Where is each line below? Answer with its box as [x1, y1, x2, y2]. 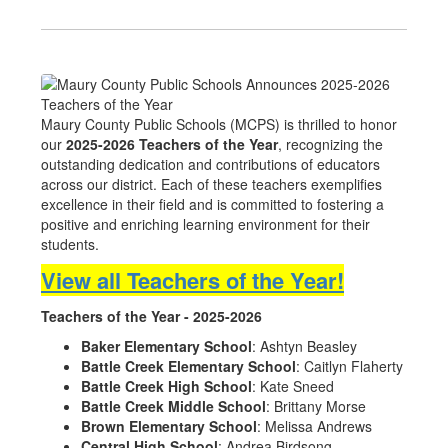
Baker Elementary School [81, 336, 252, 356]
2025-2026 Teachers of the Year [66, 134, 278, 154]
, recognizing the [278, 134, 383, 154]
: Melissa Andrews [257, 416, 372, 436]
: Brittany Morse [266, 396, 366, 416]
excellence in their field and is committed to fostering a [41, 194, 384, 214]
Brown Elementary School [81, 416, 257, 436]
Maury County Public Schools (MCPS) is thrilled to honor [41, 114, 397, 134]
